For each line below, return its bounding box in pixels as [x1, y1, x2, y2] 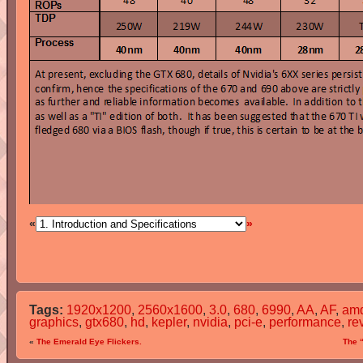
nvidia [193, 315, 228, 330]
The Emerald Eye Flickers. [36, 337, 142, 347]
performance [269, 315, 341, 330]
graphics [29, 315, 79, 330]
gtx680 [85, 315, 124, 330]
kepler [152, 315, 186, 330]
